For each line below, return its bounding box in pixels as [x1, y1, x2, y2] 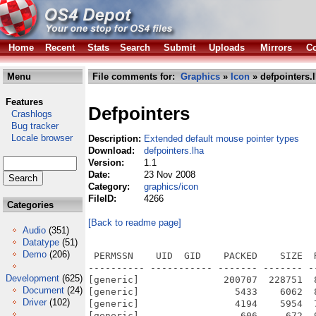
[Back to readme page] [88, 217, 181, 228]
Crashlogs [3, 109, 52, 119]
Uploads [209, 42, 245, 53]
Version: [88, 157, 127, 168]
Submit [164, 42, 195, 53]
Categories [4, 200, 54, 210]
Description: [88, 133, 144, 144]
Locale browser [3, 133, 73, 143]
